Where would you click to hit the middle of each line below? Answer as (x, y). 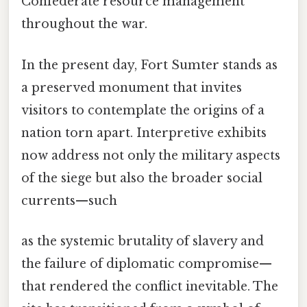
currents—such (69, 200)
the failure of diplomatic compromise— (147, 263)
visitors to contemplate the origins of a (143, 110)
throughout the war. (84, 24)
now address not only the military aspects (151, 155)
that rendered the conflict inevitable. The (150, 286)
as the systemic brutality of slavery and (143, 241)
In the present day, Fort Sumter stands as (149, 65)
